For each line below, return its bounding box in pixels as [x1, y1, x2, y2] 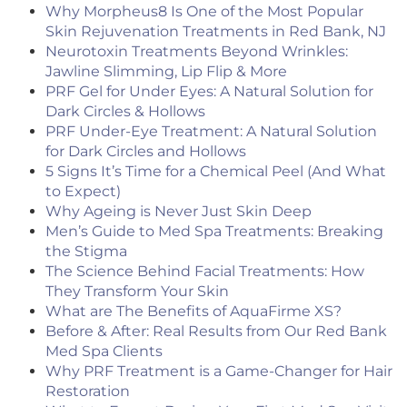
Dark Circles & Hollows [45, 103, 205, 121]
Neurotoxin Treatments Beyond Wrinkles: [45, 43, 348, 61]
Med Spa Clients [45, 342, 163, 361]
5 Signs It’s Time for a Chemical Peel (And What [45, 163, 386, 181]
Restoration [45, 382, 130, 401]
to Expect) [45, 183, 121, 201]
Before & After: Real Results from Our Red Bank [45, 323, 387, 341]
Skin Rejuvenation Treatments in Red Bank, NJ [45, 23, 386, 41]
